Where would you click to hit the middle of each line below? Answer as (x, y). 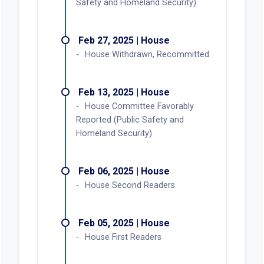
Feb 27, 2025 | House (124, 40)
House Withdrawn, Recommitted (147, 54)
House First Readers (123, 237)
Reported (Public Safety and (130, 120)
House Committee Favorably (139, 106)
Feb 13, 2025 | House (124, 92)
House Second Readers (130, 185)
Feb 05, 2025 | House (124, 223)
